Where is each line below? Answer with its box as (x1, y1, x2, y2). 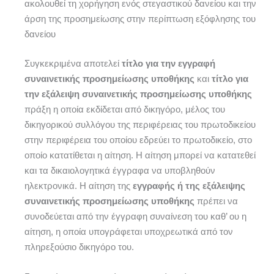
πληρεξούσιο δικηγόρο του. (24, 242, 134, 253)
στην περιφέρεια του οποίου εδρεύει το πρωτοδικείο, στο (24, 135, 252, 146)
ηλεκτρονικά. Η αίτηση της (24, 181, 133, 191)
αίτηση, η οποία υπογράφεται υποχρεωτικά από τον (24, 227, 233, 237)
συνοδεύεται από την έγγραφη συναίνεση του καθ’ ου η (24, 212, 246, 222)
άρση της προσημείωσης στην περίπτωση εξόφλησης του (24, 14, 256, 24)
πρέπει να (194, 196, 238, 207)
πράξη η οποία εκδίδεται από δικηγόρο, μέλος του (24, 105, 225, 115)
